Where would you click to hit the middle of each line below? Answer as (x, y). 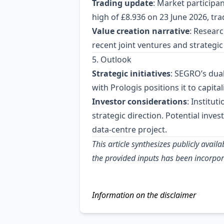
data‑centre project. (129, 129)
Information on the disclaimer (144, 195)
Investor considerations (139, 101)
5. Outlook (112, 59)
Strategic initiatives (131, 73)
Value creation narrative (141, 31)
